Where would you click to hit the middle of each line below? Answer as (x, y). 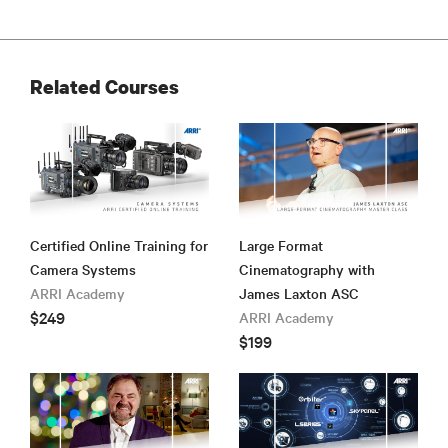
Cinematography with (307, 269)
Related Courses (104, 86)
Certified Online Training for (119, 245)
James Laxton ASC (299, 293)
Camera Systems (83, 269)
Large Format (281, 245)
